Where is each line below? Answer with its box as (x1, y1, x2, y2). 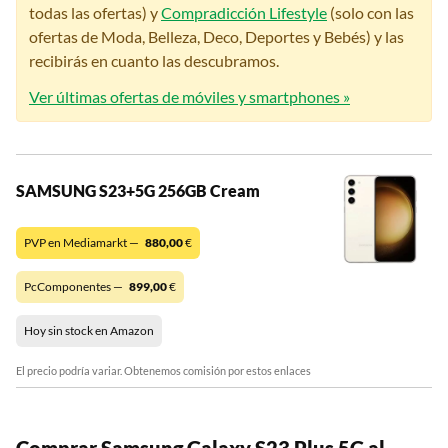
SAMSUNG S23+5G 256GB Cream (16, 180, 260, 200)
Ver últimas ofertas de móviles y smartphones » (29, 86, 350, 106)
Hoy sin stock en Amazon (24, 322, 154, 338)
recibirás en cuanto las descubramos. (29, 50, 279, 70)
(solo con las (327, 2, 414, 22)
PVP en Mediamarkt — (24, 234, 141, 250)
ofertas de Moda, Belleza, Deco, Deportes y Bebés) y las (29, 26, 404, 46)
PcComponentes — (24, 278, 125, 294)
